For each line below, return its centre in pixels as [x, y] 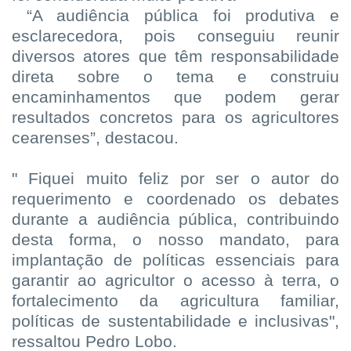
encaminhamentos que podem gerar [175, 98]
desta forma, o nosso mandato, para [175, 240]
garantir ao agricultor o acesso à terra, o [175, 281]
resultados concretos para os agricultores [175, 118]
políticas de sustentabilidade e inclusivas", [175, 322]
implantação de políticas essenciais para [175, 261]
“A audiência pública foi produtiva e [183, 16]
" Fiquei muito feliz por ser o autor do [175, 179]
